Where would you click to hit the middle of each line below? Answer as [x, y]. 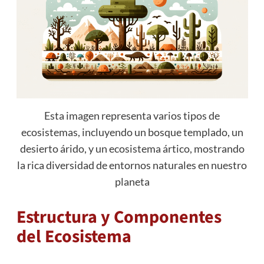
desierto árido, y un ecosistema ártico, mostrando [132, 149]
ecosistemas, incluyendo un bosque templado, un [132, 132]
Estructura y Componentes [119, 217]
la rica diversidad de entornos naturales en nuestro [132, 165]
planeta [132, 182]
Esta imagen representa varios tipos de [132, 116]
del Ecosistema [74, 237]
